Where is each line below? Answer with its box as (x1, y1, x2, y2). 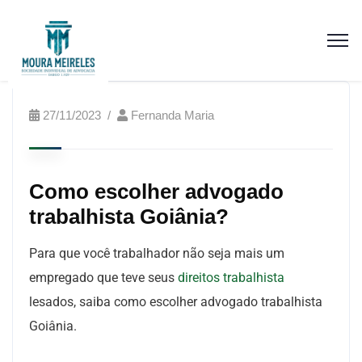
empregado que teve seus (29, 270, 178, 285)
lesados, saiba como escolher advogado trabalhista (29, 294, 322, 309)
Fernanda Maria (131, 108, 214, 122)
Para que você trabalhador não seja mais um (29, 246, 284, 261)
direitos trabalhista (178, 270, 284, 285)
